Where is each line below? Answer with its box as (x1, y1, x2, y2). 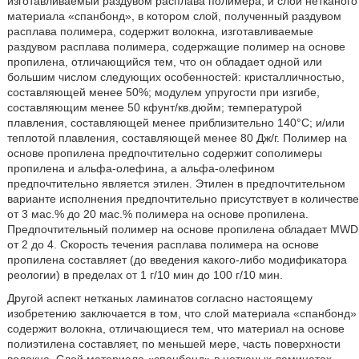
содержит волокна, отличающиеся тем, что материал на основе (6, 322, 345, 336)
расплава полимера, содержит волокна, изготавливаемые (6, 25, 313, 38)
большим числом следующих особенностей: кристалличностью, (6, 71, 345, 84)
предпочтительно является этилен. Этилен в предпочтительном (6, 177, 345, 191)
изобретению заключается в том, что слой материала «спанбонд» (6, 307, 357, 321)
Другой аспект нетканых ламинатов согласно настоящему (6, 292, 313, 305)
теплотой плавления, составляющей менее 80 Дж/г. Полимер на (6, 131, 347, 145)
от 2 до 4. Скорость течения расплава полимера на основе (6, 238, 319, 252)
